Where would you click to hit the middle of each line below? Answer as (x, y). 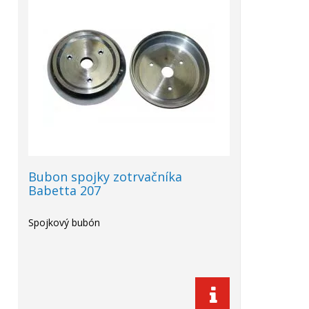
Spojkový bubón (64, 222)
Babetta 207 (64, 190)
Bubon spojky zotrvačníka (105, 177)
